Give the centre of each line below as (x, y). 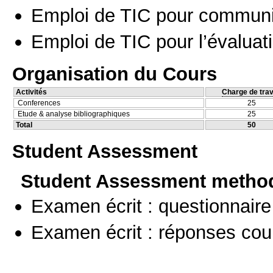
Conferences (39, 103)
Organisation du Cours (115, 74)
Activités (31, 92)
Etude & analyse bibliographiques (74, 114)
